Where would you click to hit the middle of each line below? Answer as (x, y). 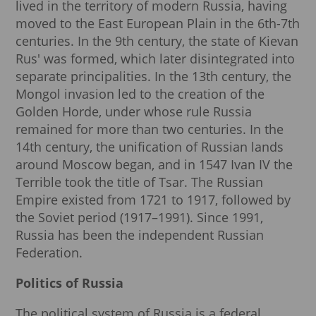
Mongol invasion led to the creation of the (140, 94)
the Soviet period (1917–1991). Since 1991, (139, 218)
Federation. (49, 253)
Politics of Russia (69, 283)
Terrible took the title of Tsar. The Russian (139, 182)
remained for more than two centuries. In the (150, 129)
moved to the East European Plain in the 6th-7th (158, 24)
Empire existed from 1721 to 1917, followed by (153, 200)
